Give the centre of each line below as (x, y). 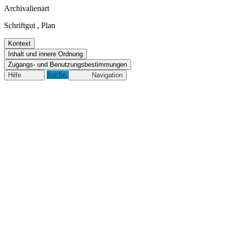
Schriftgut (20, 25)
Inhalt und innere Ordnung (45, 54)
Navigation (107, 75)
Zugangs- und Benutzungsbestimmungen (68, 64)
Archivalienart (27, 8)
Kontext (19, 43)
